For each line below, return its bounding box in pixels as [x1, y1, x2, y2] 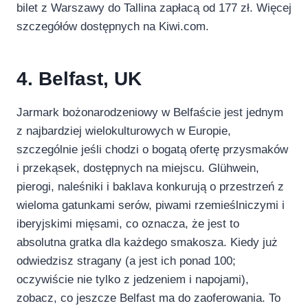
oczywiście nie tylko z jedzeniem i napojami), [16, 272, 249, 286]
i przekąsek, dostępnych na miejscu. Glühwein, [16, 161, 259, 175]
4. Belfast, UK [16, 67, 142, 89]
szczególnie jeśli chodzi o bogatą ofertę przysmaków [16, 142, 288, 156]
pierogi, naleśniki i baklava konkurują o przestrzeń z [16, 179, 284, 193]
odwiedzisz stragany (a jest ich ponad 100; [16, 254, 236, 267]
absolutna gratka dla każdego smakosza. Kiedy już [16, 235, 278, 249]
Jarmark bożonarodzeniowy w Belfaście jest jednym [16, 105, 283, 119]
